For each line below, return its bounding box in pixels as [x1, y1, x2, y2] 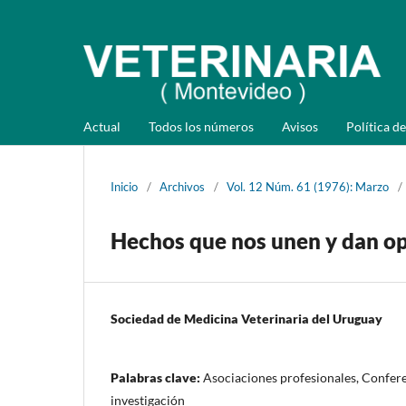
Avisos [282, 118, 318, 134]
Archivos [159, 179, 205, 194]
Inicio [111, 179, 138, 194]
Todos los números [149, 118, 254, 134]
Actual [83, 118, 121, 134]
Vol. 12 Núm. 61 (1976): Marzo [227, 179, 389, 194]
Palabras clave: [111, 369, 203, 385]
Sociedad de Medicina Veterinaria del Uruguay [111, 310, 382, 326]
